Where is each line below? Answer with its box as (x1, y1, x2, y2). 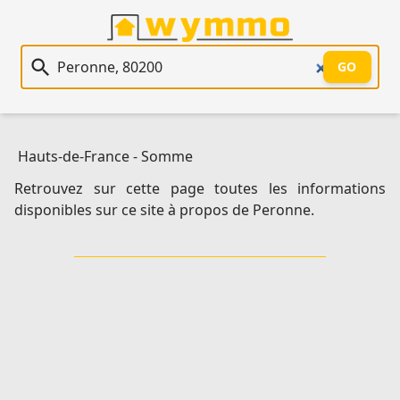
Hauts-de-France (18, 146, 129, 167)
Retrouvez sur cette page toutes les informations (14, 179, 386, 199)
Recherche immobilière (21, 46, 177, 66)
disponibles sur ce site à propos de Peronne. (14, 200, 314, 221)
